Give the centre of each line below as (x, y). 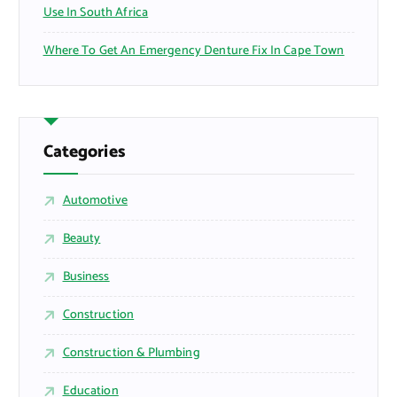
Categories (84, 152)
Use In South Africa (96, 13)
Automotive (95, 201)
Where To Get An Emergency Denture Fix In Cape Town (194, 51)
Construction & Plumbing (131, 354)
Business (86, 277)
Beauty (82, 239)
